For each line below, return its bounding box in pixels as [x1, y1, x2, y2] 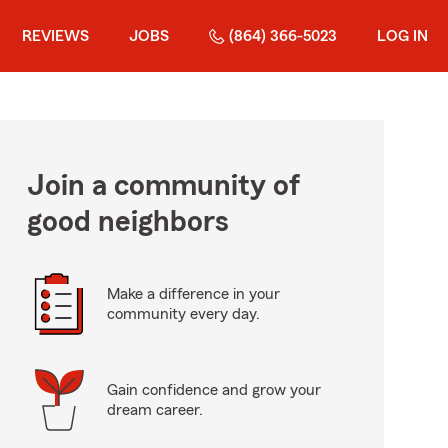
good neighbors [26, 207, 229, 237]
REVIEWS [22, 28, 89, 44]
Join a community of [26, 171, 300, 201]
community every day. [106, 306, 260, 322]
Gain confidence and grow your [106, 382, 321, 398]
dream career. [106, 402, 203, 418]
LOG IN [377, 28, 428, 44]
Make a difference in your [106, 286, 280, 302]
